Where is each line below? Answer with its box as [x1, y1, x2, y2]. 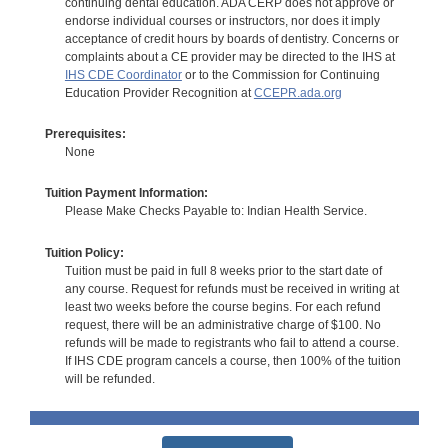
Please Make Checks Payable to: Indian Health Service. [64, 204, 367, 219]
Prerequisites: [44, 126, 126, 141]
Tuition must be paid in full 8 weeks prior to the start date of [64, 263, 382, 278]
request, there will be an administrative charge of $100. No [64, 317, 381, 332]
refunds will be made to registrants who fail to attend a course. [64, 335, 399, 350]
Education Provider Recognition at [64, 85, 254, 100]
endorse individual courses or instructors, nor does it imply [64, 13, 380, 28]
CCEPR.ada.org [253, 85, 342, 100]
